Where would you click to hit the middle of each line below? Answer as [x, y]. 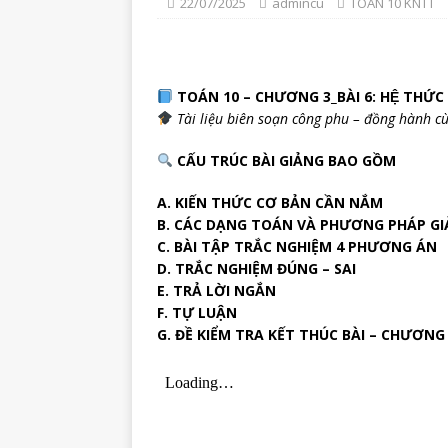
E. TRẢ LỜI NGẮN [216, 290]
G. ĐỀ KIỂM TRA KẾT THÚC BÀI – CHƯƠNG [301, 334]
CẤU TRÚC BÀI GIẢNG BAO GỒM [286, 160]
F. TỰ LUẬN [197, 312]
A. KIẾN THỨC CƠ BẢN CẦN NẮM [270, 202]
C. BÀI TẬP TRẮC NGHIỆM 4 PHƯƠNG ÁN [297, 246]
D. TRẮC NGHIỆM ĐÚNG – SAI [256, 268]
